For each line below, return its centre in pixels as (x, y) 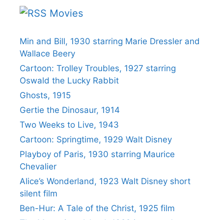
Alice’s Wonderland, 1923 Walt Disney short (105, 181)
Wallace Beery (47, 53)
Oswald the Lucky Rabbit (69, 80)
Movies (66, 13)
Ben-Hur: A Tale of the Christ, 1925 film (97, 208)
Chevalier (38, 166)
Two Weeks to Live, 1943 (69, 124)
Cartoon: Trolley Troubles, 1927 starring (98, 68)
